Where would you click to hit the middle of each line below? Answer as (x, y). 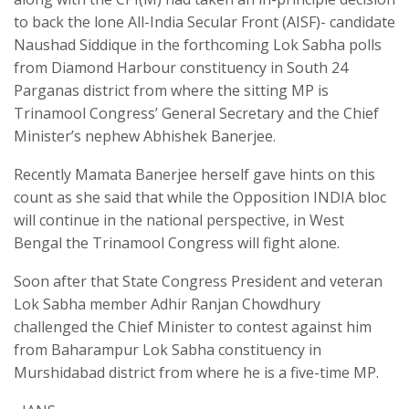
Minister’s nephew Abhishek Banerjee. (145, 136)
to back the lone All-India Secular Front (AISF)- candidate (204, 21)
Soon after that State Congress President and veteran (198, 281)
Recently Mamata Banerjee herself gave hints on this (194, 174)
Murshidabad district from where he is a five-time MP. (196, 372)
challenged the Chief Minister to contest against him (193, 326)
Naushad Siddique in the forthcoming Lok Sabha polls (198, 44)
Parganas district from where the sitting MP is (171, 90)
